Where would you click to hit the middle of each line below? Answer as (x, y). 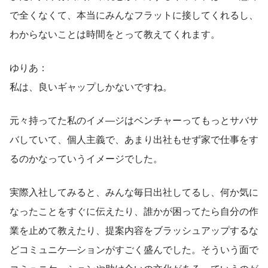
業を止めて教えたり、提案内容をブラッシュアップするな (134, 230)
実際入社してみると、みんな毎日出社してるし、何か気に (134, 191)
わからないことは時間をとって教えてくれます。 (115, 33)
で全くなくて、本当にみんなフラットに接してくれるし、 (134, 14)
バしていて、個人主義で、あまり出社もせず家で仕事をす (134, 139)
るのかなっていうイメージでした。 (86, 158)
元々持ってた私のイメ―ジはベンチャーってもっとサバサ (134, 120)
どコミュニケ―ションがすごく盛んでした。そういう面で (134, 249)
